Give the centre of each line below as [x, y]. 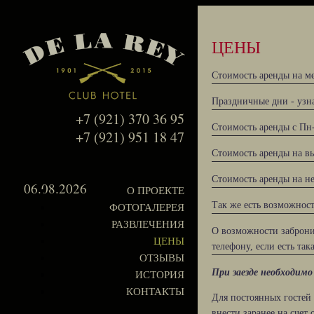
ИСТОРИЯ [160, 275]
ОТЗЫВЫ [162, 258]
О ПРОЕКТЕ [156, 191]
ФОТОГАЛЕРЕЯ [147, 208]
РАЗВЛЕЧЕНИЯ [148, 225]
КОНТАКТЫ [155, 292]
